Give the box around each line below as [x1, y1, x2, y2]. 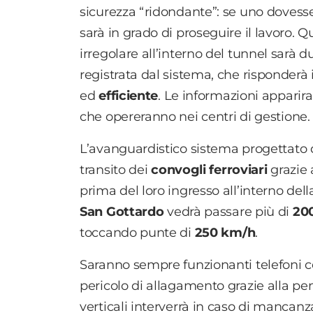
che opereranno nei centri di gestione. [80, 108, 310, 124]
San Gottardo [80, 203, 164, 219]
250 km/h [194, 224, 256, 240]
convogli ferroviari [151, 161, 268, 177]
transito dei [80, 161, 152, 177]
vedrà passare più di [163, 203, 293, 219]
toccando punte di [80, 224, 195, 240]
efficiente [99, 87, 159, 103]
